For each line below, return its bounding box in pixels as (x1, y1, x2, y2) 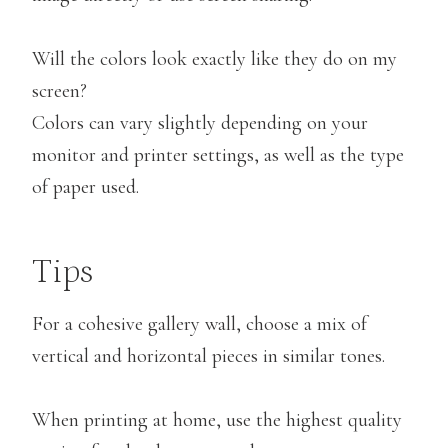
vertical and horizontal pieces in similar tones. (32, 343, 385, 368)
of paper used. (32, 174, 139, 199)
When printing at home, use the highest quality (32, 407, 402, 432)
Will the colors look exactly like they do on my (32, 46, 397, 71)
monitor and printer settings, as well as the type (32, 142, 404, 167)
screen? (32, 78, 87, 103)
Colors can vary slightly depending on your (32, 110, 368, 135)
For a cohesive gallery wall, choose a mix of (32, 311, 367, 336)
